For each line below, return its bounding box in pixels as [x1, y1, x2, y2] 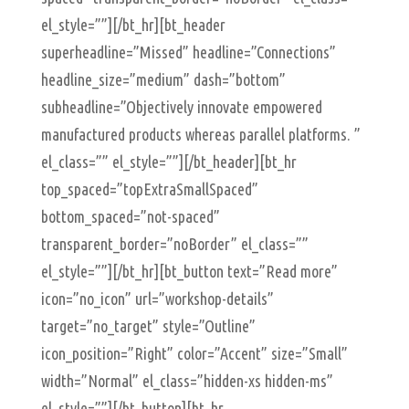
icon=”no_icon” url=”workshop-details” [40, 289, 274, 308]
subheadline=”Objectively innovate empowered [40, 98, 322, 116]
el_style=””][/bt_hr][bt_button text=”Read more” [40, 262, 338, 280]
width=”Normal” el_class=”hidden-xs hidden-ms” [40, 372, 333, 390]
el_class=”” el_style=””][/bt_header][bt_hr [40, 152, 297, 171]
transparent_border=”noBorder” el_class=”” [40, 235, 309, 253]
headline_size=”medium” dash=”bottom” [40, 70, 286, 89]
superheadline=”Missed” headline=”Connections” [40, 43, 336, 61]
